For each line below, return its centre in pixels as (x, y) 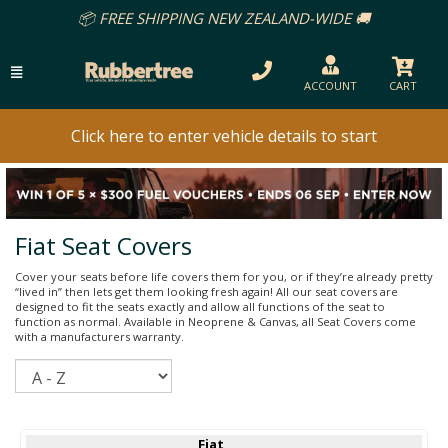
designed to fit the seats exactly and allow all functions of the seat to (200, 306)
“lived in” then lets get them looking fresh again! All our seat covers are (206, 291)
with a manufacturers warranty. (99, 336)
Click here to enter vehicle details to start (223, 135)
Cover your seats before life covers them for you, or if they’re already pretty (224, 276)
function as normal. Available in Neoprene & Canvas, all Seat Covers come (215, 321)
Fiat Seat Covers (103, 245)
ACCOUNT (330, 85)
